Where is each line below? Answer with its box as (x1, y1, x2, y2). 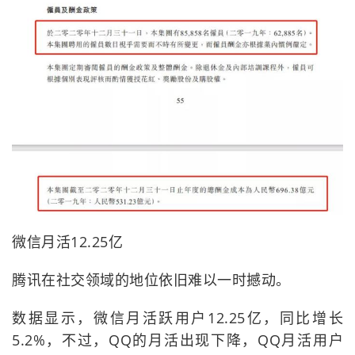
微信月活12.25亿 (12, 231, 123, 251)
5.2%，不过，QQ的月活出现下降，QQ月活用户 (12, 330, 343, 349)
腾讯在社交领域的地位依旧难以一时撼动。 (12, 269, 291, 289)
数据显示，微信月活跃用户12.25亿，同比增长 (12, 307, 343, 327)
